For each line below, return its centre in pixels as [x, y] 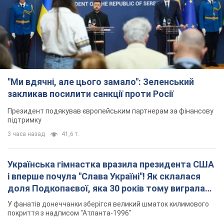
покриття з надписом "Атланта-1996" [69, 213]
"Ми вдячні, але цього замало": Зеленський [101, 82]
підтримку [24, 120]
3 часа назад [26, 134]
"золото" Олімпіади [49, 200]
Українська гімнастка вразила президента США [111, 164]
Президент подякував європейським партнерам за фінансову [110, 111]
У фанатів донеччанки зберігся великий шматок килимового [108, 204]
